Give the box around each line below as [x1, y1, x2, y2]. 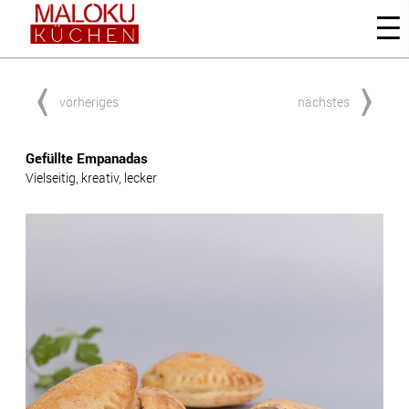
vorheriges [59, 92, 119, 110]
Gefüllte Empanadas [26, 149, 152, 167]
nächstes [298, 92, 350, 110]
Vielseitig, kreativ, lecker [26, 169, 157, 186]
